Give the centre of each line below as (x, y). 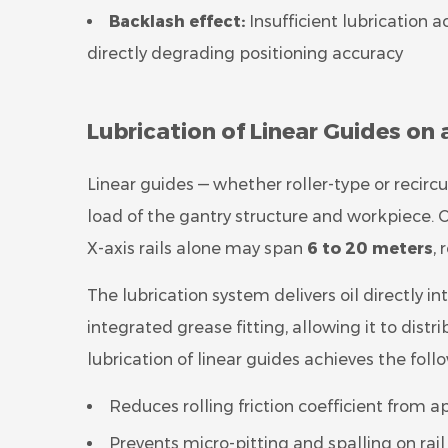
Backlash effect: (177, 21)
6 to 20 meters (370, 248)
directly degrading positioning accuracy (245, 53)
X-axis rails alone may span (197, 248)
